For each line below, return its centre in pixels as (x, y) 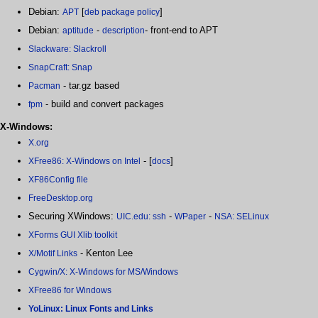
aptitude (78, 30)
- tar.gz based (90, 85)
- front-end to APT (181, 30)
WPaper (190, 216)
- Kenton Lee (105, 253)
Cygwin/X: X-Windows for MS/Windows (103, 272)
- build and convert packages (103, 104)
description (124, 30)
